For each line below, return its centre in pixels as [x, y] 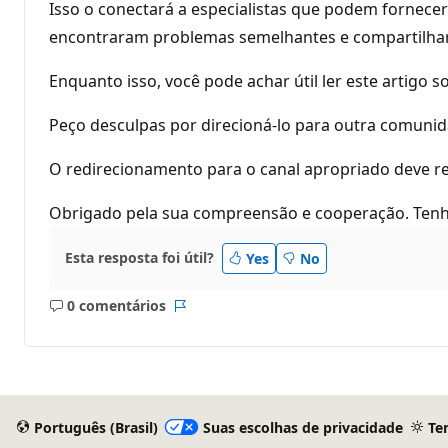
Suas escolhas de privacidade [302, 427]
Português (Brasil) [95, 427]
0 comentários [116, 306]
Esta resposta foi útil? [139, 258]
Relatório [210, 315]
